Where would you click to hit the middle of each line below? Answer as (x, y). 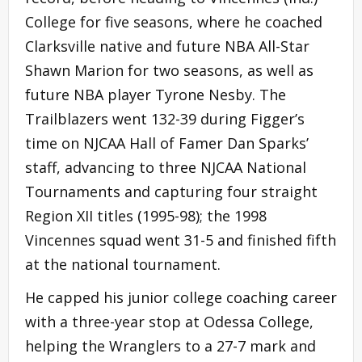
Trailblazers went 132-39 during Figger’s (165, 118)
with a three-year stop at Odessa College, (169, 321)
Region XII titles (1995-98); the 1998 (146, 215)
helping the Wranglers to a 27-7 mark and (170, 345)
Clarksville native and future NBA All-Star (167, 46)
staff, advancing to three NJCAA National (166, 167)
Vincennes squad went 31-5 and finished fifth (181, 240)
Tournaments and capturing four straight (171, 191)
